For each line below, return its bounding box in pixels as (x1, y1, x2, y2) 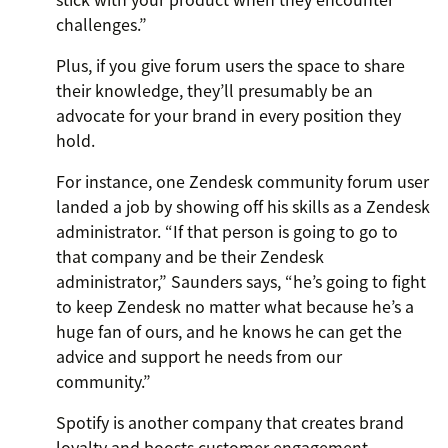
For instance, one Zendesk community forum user (56, 169, 429, 194)
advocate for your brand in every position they (56, 103, 401, 128)
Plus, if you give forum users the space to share (56, 53, 405, 78)
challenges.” (56, 12, 147, 37)
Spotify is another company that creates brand (56, 410, 404, 435)
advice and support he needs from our (56, 344, 342, 369)
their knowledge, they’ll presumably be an (56, 78, 373, 103)
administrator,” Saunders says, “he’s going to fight (56, 269, 426, 294)
